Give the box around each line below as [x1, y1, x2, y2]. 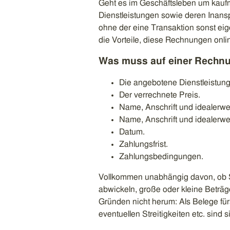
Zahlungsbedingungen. [119, 152, 203, 161]
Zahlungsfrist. [119, 140, 168, 148]
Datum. [119, 127, 145, 136]
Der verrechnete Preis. [119, 90, 200, 99]
